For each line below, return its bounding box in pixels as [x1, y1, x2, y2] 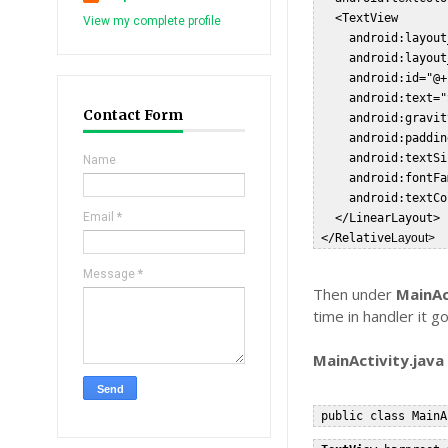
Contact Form [83, 106, 183, 124]
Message [83, 267, 138, 281]
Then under [313, 284, 397, 304]
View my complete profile [83, 14, 221, 28]
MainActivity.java [313, 350, 445, 370]
